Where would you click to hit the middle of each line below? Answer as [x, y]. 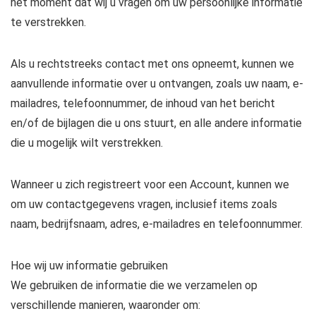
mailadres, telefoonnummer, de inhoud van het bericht [143, 103]
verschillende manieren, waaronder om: [105, 305]
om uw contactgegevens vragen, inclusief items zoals [144, 204]
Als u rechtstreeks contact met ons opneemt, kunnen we [152, 64]
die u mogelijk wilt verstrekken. [87, 143]
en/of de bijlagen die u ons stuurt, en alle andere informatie [156, 123]
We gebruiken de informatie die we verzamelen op [134, 285]
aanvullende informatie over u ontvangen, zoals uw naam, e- [157, 84]
